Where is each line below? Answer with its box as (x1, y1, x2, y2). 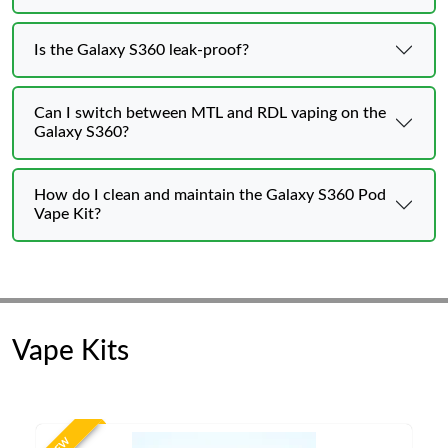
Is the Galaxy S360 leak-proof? (34, 41, 249, 58)
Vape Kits (12, 337, 129, 365)
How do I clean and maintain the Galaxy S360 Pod (34, 187, 386, 203)
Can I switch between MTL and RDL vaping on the (34, 105, 386, 121)
